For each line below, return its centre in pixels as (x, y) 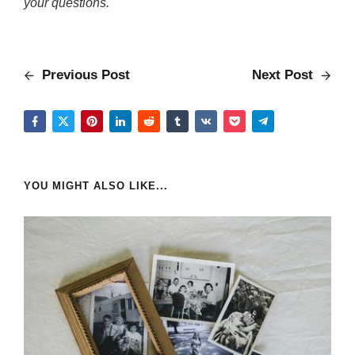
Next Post (284, 75)
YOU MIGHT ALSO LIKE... (96, 186)
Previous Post (84, 75)
